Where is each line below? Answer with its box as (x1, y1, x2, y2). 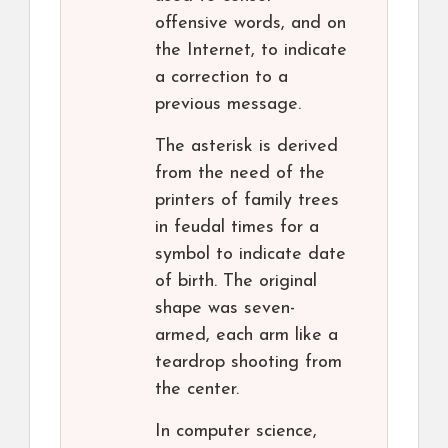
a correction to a (155, 68, 288, 88)
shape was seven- (155, 299, 295, 319)
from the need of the (155, 164, 325, 184)
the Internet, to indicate (155, 41, 347, 61)
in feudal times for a (155, 218, 319, 238)
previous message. (155, 95, 301, 115)
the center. (155, 380, 239, 400)
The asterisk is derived (155, 137, 338, 157)
